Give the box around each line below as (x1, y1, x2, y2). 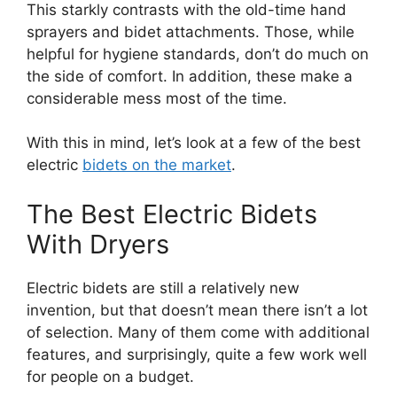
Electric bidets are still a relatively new (27, 278, 300, 297)
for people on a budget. (27, 367, 198, 385)
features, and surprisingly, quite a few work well (27, 345, 367, 363)
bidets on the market (82, 156, 231, 175)
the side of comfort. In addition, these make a (27, 66, 353, 85)
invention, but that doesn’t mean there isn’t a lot (27, 300, 368, 319)
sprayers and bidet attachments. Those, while (27, 22, 354, 41)
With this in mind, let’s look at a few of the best (27, 134, 361, 152)
